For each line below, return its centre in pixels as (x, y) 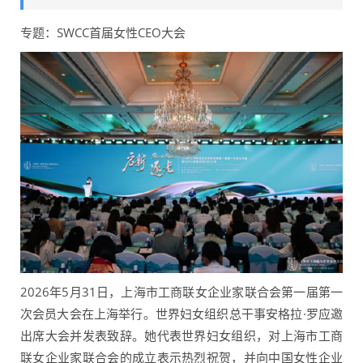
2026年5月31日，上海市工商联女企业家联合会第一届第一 (181, 291)
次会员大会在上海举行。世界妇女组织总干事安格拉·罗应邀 (181, 313)
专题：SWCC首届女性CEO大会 (103, 32)
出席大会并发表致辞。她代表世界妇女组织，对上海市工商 (181, 335)
